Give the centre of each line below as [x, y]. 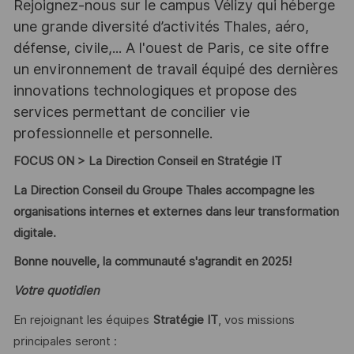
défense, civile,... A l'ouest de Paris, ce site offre [171, 47]
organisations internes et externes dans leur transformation [176, 211]
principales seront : [65, 342]
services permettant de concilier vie [131, 111]
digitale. [34, 233]
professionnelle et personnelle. [113, 133]
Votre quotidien [56, 290]
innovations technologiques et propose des [155, 90]
